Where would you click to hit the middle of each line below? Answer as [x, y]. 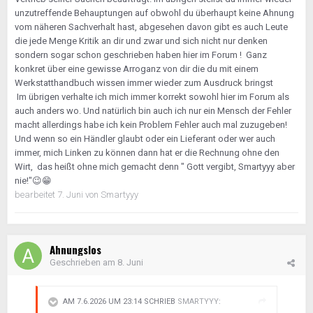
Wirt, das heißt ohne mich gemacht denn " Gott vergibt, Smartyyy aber [155, 167]
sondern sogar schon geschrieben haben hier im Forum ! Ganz [141, 55]
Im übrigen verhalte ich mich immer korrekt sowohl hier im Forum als [152, 97]
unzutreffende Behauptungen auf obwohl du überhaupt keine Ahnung [154, 13]
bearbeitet [36, 195]
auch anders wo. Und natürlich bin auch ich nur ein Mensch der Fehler [153, 111]
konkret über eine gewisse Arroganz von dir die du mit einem [137, 69]
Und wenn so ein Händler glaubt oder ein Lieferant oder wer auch [145, 139]
